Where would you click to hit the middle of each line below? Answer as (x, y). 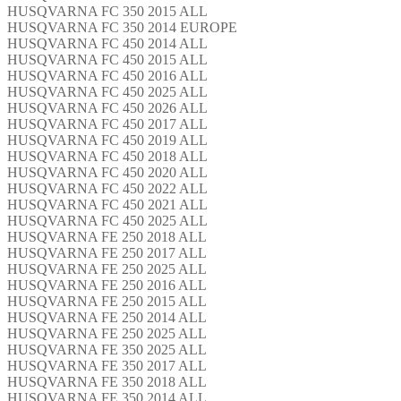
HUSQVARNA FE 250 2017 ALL (107, 252)
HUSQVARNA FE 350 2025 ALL (107, 349)
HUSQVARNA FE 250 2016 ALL (107, 285)
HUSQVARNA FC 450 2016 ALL (107, 75)
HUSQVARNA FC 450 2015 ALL (107, 59)
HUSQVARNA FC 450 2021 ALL (107, 204)
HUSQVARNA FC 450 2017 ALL (107, 124)
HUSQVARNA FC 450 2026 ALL (107, 107)
